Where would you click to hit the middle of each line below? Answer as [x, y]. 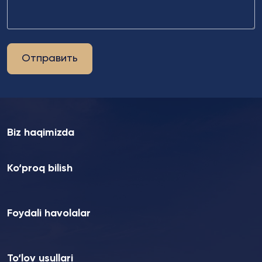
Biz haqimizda [41, 133]
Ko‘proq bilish [40, 168]
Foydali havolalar [49, 213]
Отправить [50, 58]
